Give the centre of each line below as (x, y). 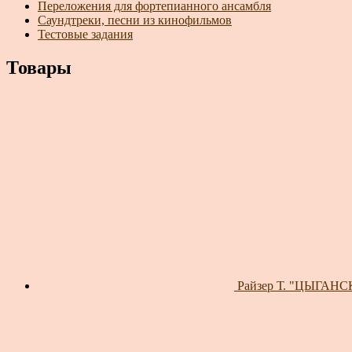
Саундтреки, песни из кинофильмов (135, 20)
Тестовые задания (85, 34)
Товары (39, 67)
